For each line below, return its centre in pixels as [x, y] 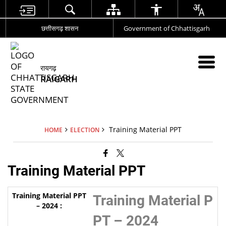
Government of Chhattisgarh [167, 28]
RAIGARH [59, 79]
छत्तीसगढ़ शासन [60, 28]
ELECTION [85, 130]
